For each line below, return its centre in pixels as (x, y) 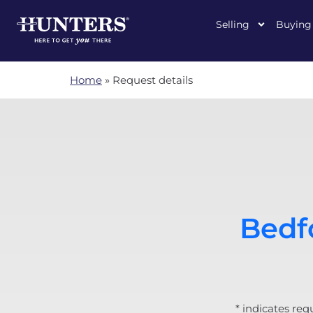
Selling (233, 24)
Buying (294, 24)
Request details (153, 80)
